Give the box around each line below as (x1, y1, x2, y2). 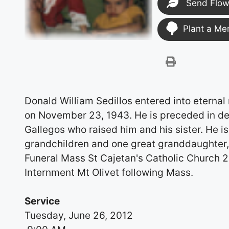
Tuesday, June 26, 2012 (25, 210, 133, 221)
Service (25, 195, 60, 207)
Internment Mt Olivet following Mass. (25, 166, 194, 178)
